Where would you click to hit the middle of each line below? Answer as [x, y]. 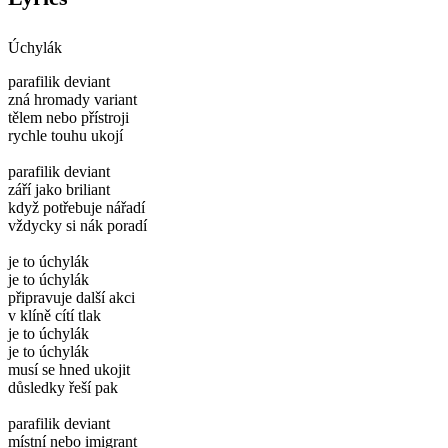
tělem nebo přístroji [68, 117]
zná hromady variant [72, 99]
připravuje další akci [71, 297]
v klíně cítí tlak [54, 315]
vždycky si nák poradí [77, 225]
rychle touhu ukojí [65, 135]
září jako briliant [59, 189]
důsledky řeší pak [63, 387]
